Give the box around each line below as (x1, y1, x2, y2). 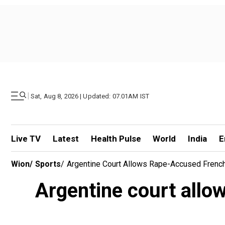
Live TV (11, 134, 41, 144)
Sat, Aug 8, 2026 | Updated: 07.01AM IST (31, 92, 150, 100)
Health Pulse (90, 134, 141, 144)
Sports (35, 159, 61, 169)
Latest (52, 134, 79, 144)
